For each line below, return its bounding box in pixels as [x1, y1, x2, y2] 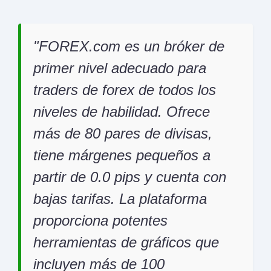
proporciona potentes [33, 212, 168, 229]
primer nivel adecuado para [33, 60, 206, 77]
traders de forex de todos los [33, 82, 216, 99]
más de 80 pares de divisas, [33, 125, 212, 142]
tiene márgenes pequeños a [33, 147, 211, 164]
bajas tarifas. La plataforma [33, 191, 207, 207]
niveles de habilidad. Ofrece [33, 103, 210, 120]
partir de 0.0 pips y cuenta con [33, 169, 226, 186]
